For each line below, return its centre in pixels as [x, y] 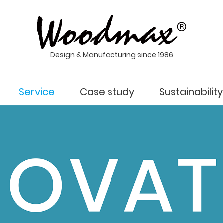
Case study [107, 91]
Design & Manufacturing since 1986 [111, 55]
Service [37, 91]
